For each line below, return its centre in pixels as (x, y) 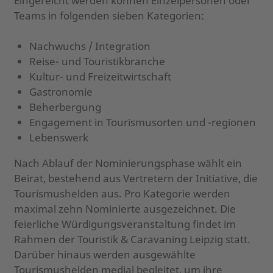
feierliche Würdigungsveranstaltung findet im (125, 224)
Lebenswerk (59, 137)
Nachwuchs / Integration (90, 46)
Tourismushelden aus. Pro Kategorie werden (122, 193)
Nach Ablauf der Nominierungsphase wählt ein (128, 163)
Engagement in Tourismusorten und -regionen (143, 122)
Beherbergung (65, 107)
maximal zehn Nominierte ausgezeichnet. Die (125, 208)
